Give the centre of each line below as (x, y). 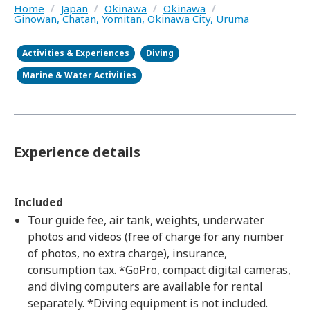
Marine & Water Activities (79, 75)
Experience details (77, 152)
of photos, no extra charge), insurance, (127, 253)
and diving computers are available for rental (145, 286)
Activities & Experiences (76, 53)
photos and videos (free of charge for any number (156, 237)
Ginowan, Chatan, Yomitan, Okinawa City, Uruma (131, 19)
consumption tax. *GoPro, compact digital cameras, (159, 270)
